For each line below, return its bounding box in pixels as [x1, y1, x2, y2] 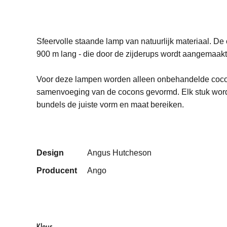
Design [36, 148, 64, 157]
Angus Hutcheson [87, 148, 152, 157]
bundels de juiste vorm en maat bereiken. [36, 100, 184, 109]
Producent [36, 166, 77, 175]
